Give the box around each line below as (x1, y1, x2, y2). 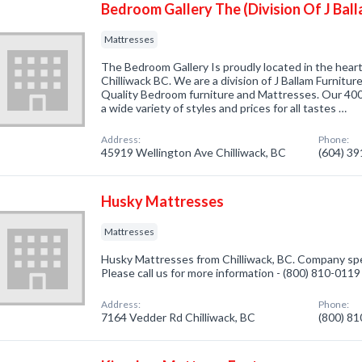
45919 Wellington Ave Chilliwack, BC (101, 145, 287, 159)
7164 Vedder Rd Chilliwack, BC (101, 310, 256, 324)
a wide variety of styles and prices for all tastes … (101, 101, 347, 115)
